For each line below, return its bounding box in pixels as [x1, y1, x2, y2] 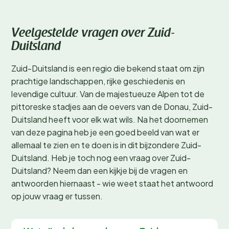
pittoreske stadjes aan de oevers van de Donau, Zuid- [11, 101, 213, 112]
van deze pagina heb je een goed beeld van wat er [11, 127, 199, 138]
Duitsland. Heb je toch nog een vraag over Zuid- [11, 152, 191, 163]
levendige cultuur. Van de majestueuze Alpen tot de [11, 88, 204, 99]
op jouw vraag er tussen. [11, 191, 103, 201]
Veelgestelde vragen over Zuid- [11, 28, 175, 40]
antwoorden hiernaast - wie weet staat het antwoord [11, 178, 213, 189]
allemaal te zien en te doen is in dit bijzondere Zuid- [11, 140, 201, 150]
